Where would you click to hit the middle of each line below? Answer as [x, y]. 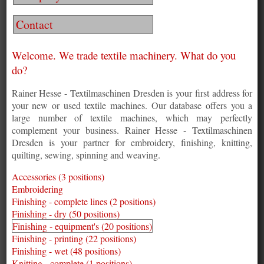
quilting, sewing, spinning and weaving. [86, 155]
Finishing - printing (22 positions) [74, 239]
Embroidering [37, 189]
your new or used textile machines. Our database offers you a [132, 105]
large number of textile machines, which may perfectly [132, 118]
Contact [34, 25]
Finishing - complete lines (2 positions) [83, 202]
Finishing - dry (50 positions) [65, 214]
